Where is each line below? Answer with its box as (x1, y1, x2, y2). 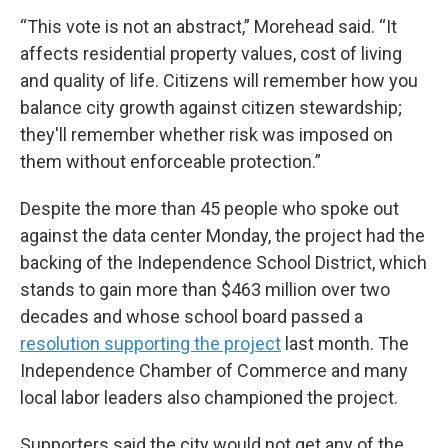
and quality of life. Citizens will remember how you (20, 70, 418, 92)
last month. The (281, 333, 409, 355)
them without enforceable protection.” (20, 151, 321, 173)
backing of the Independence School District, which (20, 252, 427, 274)
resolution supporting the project (20, 333, 281, 355)
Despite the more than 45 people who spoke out (20, 198, 399, 220)
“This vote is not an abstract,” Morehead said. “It (20, 16, 397, 38)
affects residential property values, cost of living (20, 43, 402, 65)
